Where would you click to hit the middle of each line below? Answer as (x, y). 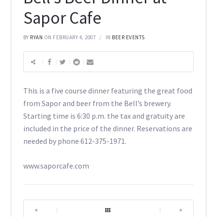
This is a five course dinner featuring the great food (108, 91)
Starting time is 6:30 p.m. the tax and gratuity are (104, 116)
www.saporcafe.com (56, 166)
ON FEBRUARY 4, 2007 (70, 38)
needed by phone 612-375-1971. (75, 141)
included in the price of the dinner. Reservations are (108, 129)
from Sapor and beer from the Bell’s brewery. (97, 103)
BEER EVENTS (128, 38)
